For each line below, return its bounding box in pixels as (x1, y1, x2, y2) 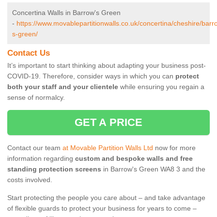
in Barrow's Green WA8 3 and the (101, 165, 205, 173)
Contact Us (7, 48, 50, 58)
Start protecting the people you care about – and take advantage (7, 194, 205, 202)
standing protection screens (7, 165, 101, 173)
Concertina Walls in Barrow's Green (12, 9, 121, 17)
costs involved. (7, 176, 52, 184)
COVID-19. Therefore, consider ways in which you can (7, 72, 175, 80)
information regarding (7, 155, 75, 163)
